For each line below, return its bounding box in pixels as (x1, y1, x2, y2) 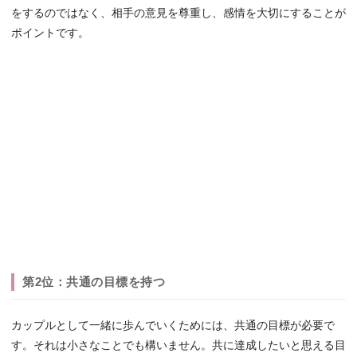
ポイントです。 (11, 27, 89, 40)
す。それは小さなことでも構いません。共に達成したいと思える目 (11, 339, 346, 352)
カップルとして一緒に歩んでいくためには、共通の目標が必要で (11, 320, 335, 332)
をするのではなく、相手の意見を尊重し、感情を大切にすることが (11, 7, 346, 20)
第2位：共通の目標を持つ (22, 275, 165, 289)
